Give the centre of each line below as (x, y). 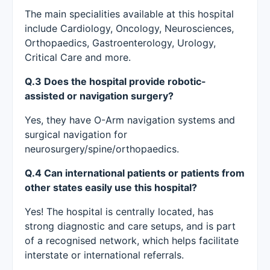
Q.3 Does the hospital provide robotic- (115, 81)
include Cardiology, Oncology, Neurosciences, (129, 28)
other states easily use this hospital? (111, 187)
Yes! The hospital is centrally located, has (119, 212)
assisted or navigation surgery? (99, 96)
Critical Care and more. (78, 57)
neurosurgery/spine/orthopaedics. (102, 149)
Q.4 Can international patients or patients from (135, 173)
